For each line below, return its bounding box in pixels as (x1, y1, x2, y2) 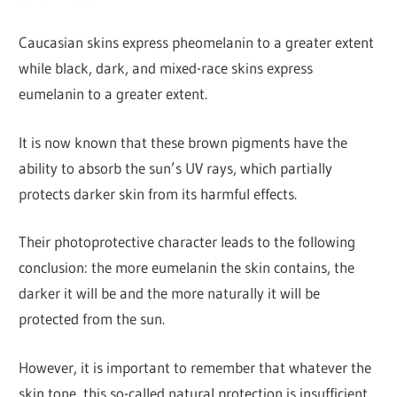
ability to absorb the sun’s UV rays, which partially (19, 158, 333, 177)
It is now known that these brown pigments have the (19, 132, 348, 152)
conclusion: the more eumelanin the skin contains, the (19, 258, 355, 277)
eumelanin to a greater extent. (19, 84, 208, 104)
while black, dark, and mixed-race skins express (19, 58, 314, 78)
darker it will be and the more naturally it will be (19, 284, 321, 303)
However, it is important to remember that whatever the (19, 357, 372, 377)
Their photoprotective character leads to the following (19, 232, 356, 252)
